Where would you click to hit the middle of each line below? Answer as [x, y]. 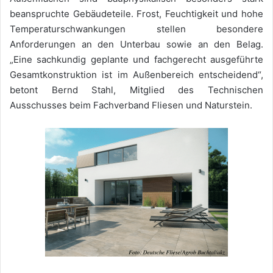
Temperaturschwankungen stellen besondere [136, 29]
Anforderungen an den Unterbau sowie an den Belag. [136, 44]
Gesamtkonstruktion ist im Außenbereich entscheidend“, [136, 75]
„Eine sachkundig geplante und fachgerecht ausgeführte [136, 60]
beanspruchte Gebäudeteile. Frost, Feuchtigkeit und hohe [136, 14]
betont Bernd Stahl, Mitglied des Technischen [136, 90]
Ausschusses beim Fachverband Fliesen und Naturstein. [131, 105]
